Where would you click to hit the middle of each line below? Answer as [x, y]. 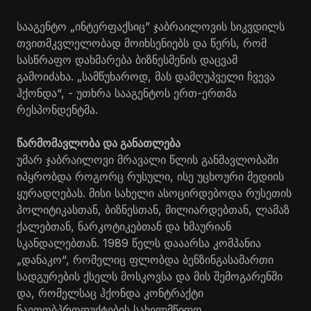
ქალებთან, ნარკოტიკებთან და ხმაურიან [124, 226]
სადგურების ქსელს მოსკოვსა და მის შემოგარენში [150, 276]
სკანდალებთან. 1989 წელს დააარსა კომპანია [139, 243]
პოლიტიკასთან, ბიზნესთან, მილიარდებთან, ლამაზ [153, 209]
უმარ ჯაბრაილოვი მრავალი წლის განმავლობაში [148, 159]
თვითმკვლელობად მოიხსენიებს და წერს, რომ [142, 43]
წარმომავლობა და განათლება [99, 143]
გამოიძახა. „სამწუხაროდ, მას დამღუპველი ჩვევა [146, 76]
